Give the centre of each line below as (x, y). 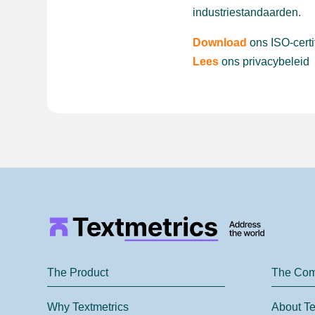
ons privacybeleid (265, 62)
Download (219, 43)
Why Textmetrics (88, 307)
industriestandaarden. (246, 13)
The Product (78, 273)
